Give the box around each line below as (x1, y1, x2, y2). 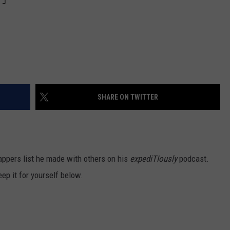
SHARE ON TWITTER (98, 93, 158, 102)
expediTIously (130, 154, 179, 164)
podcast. (179, 154, 209, 164)
